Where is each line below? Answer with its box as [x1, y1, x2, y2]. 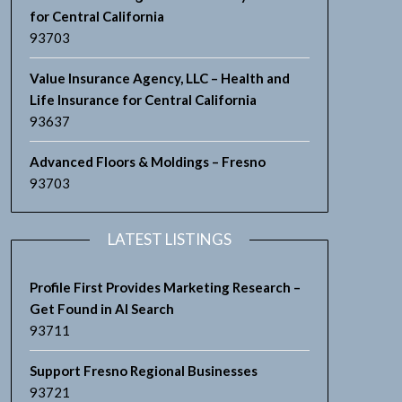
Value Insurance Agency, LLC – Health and [29, 70, 290, 86]
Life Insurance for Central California [29, 92, 257, 108]
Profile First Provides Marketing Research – [29, 279, 301, 295]
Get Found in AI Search [29, 301, 174, 317]
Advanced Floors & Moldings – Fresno [29, 153, 266, 170]
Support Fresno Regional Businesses [29, 363, 258, 379]
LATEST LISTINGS [107, 230, 232, 249]
